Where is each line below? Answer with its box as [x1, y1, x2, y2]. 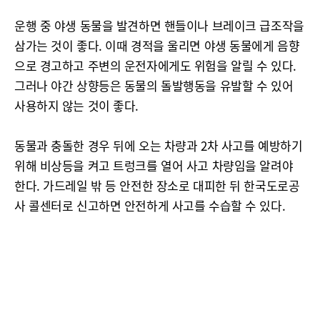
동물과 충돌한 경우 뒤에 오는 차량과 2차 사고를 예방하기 [14, 136, 303, 154]
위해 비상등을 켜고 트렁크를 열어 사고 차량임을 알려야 [14, 156, 294, 174]
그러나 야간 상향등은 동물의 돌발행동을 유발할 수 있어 [14, 76, 294, 94]
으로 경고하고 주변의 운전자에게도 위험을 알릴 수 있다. [14, 56, 296, 74]
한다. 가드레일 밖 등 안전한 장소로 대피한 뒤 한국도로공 [14, 176, 300, 194]
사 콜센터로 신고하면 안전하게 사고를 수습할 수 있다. [14, 196, 286, 214]
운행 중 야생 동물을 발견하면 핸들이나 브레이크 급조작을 [14, 16, 304, 34]
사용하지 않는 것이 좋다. [14, 96, 139, 114]
